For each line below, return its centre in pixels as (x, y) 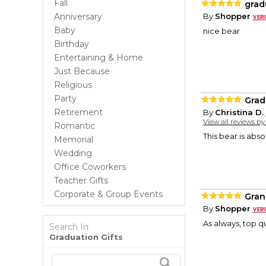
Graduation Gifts (86, 237)
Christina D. (239, 113)
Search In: (70, 227)
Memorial (74, 140)
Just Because (82, 71)
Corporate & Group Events (108, 194)
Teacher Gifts (81, 180)
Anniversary (78, 17)
